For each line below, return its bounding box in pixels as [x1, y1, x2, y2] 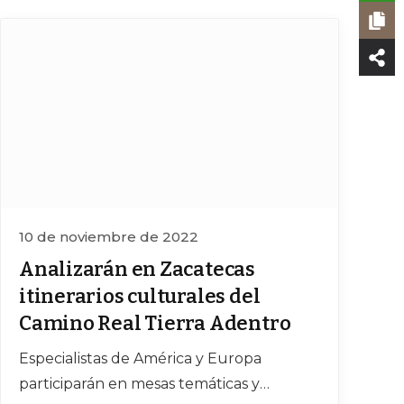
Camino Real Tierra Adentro [19, 311, 291, 336]
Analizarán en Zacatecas [19, 257, 255, 282]
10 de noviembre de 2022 [19, 228, 198, 246]
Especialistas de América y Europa [19, 350, 262, 368]
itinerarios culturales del [19, 284, 261, 309]
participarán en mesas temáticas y [19, 375, 260, 393]
